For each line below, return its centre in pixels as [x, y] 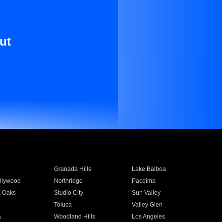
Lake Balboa [149, 169]
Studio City [68, 193]
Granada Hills [72, 169]
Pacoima [144, 181]
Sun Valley [146, 193]
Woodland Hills [74, 217]
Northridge [68, 181]
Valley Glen [147, 205]
